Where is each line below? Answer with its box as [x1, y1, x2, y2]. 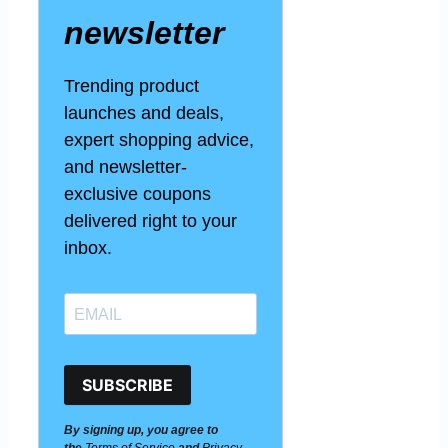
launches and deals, [64, 103, 225, 124]
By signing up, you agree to [64, 423, 219, 438]
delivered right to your [64, 211, 238, 232]
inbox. [64, 238, 113, 259]
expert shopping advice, [64, 130, 255, 151]
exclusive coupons [64, 184, 212, 205]
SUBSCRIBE [82, 374, 174, 395]
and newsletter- [64, 157, 188, 178]
